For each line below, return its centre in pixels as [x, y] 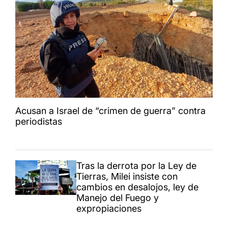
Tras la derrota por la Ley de [136, 166]
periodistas [39, 122]
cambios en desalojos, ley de [137, 187]
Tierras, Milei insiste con [127, 177]
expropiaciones [109, 209]
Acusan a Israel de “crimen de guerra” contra [110, 111]
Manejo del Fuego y [118, 198]
